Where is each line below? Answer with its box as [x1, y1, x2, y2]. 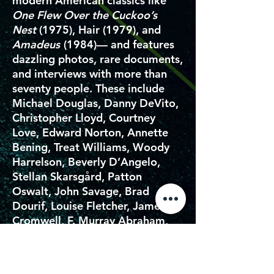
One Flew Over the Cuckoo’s [12, 8, 157, 22]
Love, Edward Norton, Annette [12, 125, 168, 139]
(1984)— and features [61, 37, 174, 51]
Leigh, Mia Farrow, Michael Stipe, [12, 257, 183, 272]
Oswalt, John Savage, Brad [12, 184, 149, 198]
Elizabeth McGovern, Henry [12, 228, 152, 242]
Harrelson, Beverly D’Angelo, [12, 155, 160, 169]
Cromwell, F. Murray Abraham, [12, 213, 168, 228]
